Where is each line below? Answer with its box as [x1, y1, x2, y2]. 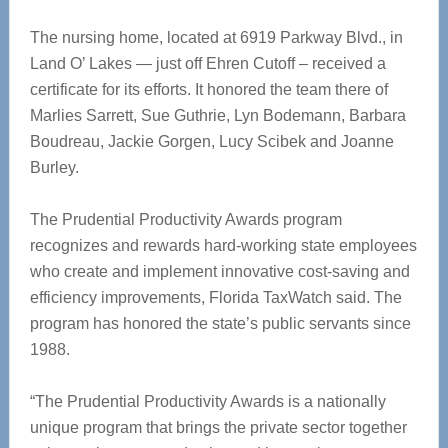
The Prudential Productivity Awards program [29, 211, 342, 228]
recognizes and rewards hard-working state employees [29, 237, 417, 254]
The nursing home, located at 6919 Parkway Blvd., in [29, 29, 403, 46]
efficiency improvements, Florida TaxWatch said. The [29, 289, 402, 306]
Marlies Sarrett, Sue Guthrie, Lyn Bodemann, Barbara [29, 107, 406, 124]
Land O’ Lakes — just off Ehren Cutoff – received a [29, 55, 386, 72]
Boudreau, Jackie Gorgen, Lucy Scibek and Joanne [29, 133, 394, 150]
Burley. [29, 159, 79, 176]
